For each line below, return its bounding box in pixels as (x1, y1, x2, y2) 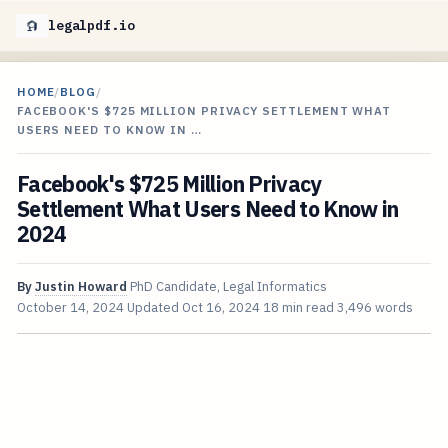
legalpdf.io (48, 17, 135, 34)
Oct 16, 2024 (181, 299, 260, 317)
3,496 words (336, 299, 413, 317)
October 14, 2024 (16, 299, 124, 317)
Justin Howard (34, 278, 127, 296)
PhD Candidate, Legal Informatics (129, 278, 327, 296)
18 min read (262, 299, 334, 317)
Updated (126, 299, 182, 317)
